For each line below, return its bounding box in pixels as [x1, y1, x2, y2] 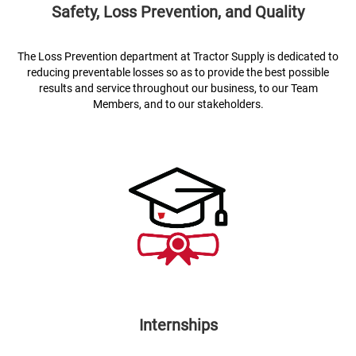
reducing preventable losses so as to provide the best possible [27, 66, 329, 79]
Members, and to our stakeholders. [92, 98, 264, 110]
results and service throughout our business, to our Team [38, 82, 318, 95]
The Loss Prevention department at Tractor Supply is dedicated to [17, 50, 339, 63]
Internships [138, 315, 218, 335]
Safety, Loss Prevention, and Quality [52, 2, 304, 21]
